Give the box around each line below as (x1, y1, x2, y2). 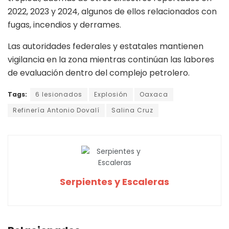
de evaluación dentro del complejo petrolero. (8, 67, 190, 79)
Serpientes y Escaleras (60, 175, 169, 189)
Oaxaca (140, 90, 168, 99)
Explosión (94, 90, 128, 99)
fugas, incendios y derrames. (8, 19, 121, 31)
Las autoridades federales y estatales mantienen (8, 40, 203, 53)
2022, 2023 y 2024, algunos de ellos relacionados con (8, 6, 217, 18)
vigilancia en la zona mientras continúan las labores (8, 54, 214, 66)
